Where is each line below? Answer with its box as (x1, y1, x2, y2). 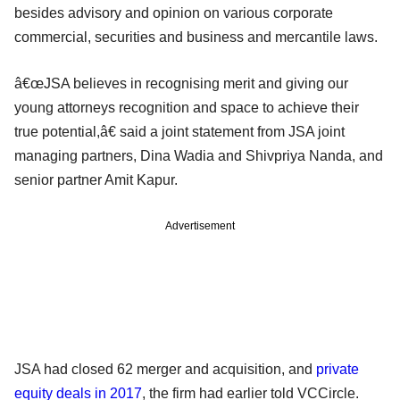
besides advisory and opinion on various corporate (14, 5, 333, 21)
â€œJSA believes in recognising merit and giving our (14, 76, 348, 92)
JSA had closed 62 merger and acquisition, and (14, 362, 316, 378)
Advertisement (165, 220, 235, 233)
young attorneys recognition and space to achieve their (14, 100, 359, 116)
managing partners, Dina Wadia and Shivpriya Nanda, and (14, 148, 383, 164)
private (316, 362, 359, 378)
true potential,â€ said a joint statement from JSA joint (14, 124, 345, 140)
